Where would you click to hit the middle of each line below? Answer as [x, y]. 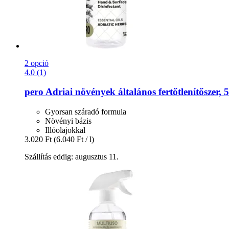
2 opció [37, 63]
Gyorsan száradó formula [86, 111]
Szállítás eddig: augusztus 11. [72, 156]
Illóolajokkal [65, 130]
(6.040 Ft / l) [74, 139]
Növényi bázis [68, 121]
